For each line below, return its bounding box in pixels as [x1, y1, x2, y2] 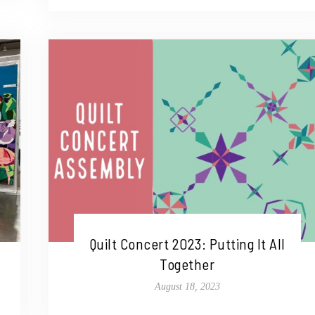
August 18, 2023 [154, 281, 220, 292]
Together [160, 255, 215, 274]
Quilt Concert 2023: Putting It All [89, 235, 285, 253]
